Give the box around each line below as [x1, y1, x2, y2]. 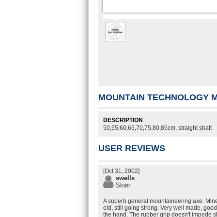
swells [116, 174, 135, 182]
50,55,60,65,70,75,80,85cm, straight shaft [103, 124, 212, 131]
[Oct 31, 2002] [103, 168, 139, 174]
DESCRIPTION [103, 117, 143, 124]
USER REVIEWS [98, 143, 165, 153]
